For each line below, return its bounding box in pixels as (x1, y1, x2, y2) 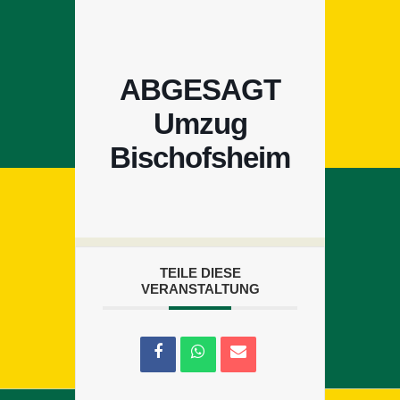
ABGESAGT (120, 72, 280, 106)
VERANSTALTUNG (140, 280, 260, 296)
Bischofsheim (110, 140, 290, 174)
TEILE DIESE (159, 264, 241, 280)
